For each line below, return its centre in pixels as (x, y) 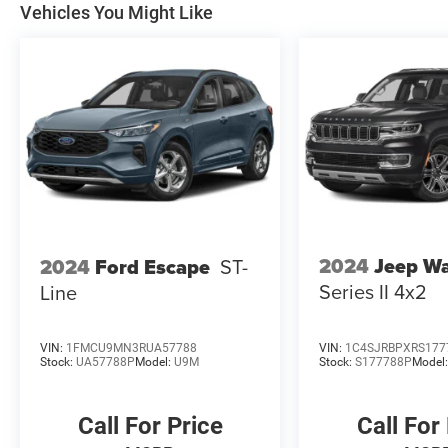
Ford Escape (152, 266)
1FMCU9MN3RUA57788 (131, 347)
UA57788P (105, 361)
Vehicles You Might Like (116, 13)
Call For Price (150, 425)
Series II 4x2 (373, 292)
